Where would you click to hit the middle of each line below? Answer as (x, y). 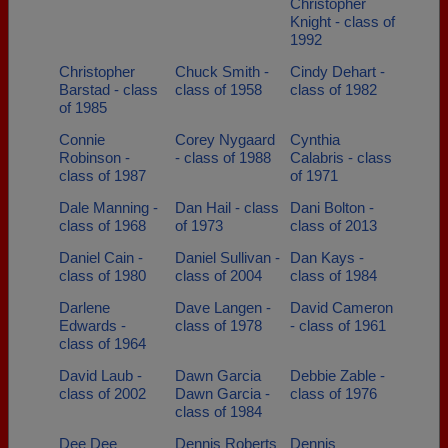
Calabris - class (341, 157)
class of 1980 (102, 275)
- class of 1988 (222, 157)
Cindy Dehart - (337, 71)
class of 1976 (333, 393)
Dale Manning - (108, 207)
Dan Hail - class (226, 207)
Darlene (84, 307)
